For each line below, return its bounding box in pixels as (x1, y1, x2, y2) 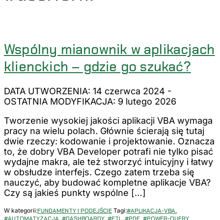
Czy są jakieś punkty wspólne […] (4, 188, 146, 198)
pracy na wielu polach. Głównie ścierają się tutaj (4, 126, 204, 137)
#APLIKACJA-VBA (127, 207, 175, 215)
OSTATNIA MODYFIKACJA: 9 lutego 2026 (4, 96, 176, 107)
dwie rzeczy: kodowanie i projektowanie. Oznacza (4, 136, 215, 147)
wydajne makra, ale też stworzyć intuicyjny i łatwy (4, 157, 213, 167)
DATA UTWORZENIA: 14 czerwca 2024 (4, 86, 165, 97)
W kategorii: (4, 207, 37, 215)
